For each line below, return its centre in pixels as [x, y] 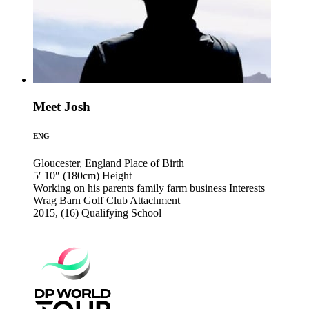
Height [117, 176]
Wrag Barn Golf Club [80, 200]
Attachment [155, 200]
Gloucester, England [77, 163]
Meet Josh [62, 107]
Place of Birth [154, 163]
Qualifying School [121, 213]
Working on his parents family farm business [130, 188]
